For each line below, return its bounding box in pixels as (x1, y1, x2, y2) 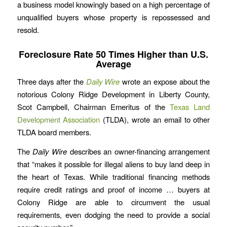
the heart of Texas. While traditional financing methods (17, 171, 210, 182)
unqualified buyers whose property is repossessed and (17, 11, 210, 22)
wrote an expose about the (120, 76, 210, 87)
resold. (17, 24, 39, 35)
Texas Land (170, 101, 210, 112)
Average (95, 57, 131, 70)
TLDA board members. (17, 127, 91, 138)
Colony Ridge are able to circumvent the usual (17, 197, 210, 208)
